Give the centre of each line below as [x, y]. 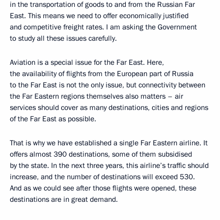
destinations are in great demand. [64, 199]
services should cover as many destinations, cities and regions [109, 107]
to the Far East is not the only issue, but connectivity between [108, 85]
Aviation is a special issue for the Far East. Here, [87, 62]
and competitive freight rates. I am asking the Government [103, 27]
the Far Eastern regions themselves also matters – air [96, 96]
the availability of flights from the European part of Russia [102, 73]
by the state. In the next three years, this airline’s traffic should [109, 165]
